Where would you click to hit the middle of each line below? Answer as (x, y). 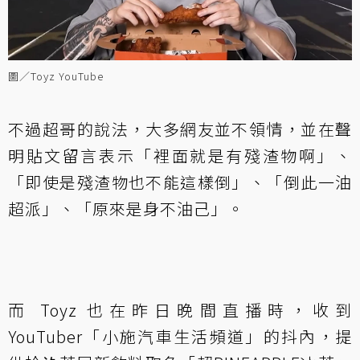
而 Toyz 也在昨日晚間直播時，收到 (180, 309)
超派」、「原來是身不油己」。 (126, 208)
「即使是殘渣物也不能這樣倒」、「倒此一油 (180, 182)
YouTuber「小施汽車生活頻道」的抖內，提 (180, 336)
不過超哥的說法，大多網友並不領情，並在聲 (180, 129)
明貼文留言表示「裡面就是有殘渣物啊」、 (180, 155)
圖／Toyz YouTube (56, 76)
